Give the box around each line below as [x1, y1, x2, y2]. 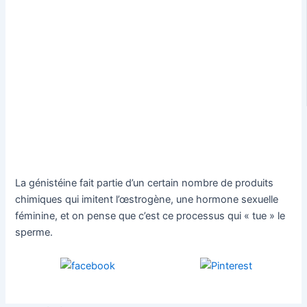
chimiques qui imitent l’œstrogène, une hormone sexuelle [15, 193, 279, 206]
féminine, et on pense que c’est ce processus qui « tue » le [15, 210, 286, 223]
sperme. [15, 226, 53, 239]
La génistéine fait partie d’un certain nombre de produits [15, 177, 274, 190]
